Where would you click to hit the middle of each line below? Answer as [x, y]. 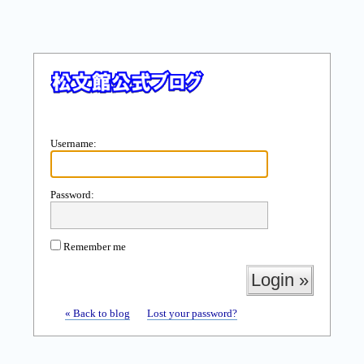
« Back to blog [97, 313]
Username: [73, 143]
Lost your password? [192, 313]
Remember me [93, 246]
